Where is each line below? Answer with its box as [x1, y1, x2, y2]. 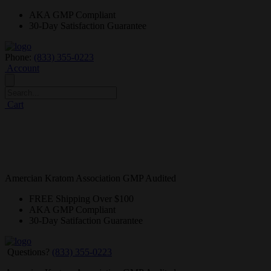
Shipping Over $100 [53, 194, 134, 204]
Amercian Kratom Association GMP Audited [5, 173, 176, 183]
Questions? [5, 247, 52, 257]
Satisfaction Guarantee [58, 21, 146, 31]
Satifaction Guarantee [58, 215, 143, 226]
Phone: [5, 52, 34, 62]
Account [5, 63, 39, 73]
